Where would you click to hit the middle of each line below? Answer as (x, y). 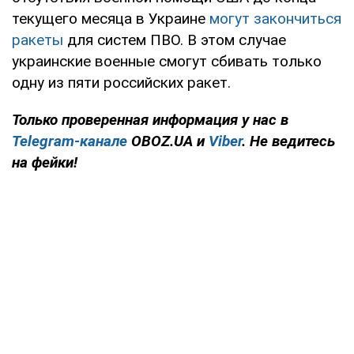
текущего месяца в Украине (111, 18)
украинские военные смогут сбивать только (167, 61)
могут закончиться (275, 18)
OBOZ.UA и (168, 141)
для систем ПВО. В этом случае (175, 40)
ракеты (38, 40)
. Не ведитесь (288, 141)
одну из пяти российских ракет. (121, 82)
